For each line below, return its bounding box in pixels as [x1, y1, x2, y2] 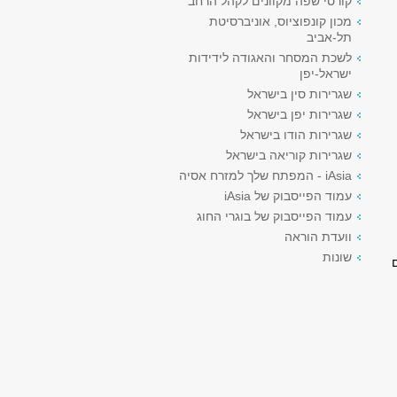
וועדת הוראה [284, 230, 352, 244]
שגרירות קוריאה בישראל [226, 148, 352, 162]
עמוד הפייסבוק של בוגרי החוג [197, 209, 352, 223]
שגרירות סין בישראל [247, 87, 352, 101]
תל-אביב [307, 30, 352, 44]
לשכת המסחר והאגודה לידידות [189, 51, 352, 65]
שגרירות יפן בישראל [247, 107, 352, 121]
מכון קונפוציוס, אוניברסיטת [209, 14, 352, 28]
